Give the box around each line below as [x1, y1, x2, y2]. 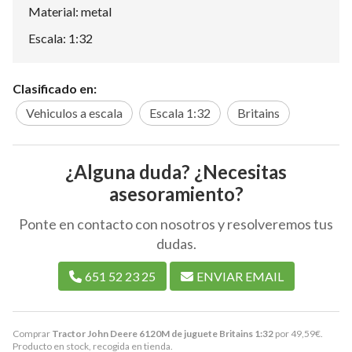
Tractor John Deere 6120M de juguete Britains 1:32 [52, 327, 273, 339]
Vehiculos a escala [26, 104, 123, 120]
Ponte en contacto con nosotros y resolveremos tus [19, 214, 333, 233]
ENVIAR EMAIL [196, 268, 284, 284]
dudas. [156, 234, 196, 252]
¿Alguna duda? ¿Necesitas [65, 159, 287, 183]
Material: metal [28, 4, 112, 19]
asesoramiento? [108, 181, 244, 205]
